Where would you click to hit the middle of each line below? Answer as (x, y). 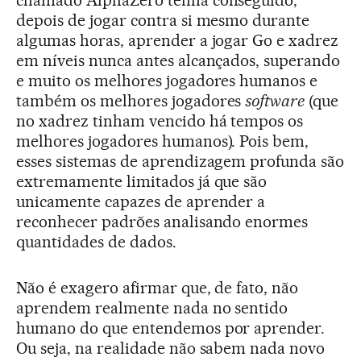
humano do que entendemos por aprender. (171, 328)
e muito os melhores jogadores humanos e (167, 81)
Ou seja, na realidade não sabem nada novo (171, 349)
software (275, 101)
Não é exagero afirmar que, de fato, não (158, 288)
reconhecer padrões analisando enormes (162, 222)
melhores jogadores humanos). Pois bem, (163, 141)
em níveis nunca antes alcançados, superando (178, 61)
